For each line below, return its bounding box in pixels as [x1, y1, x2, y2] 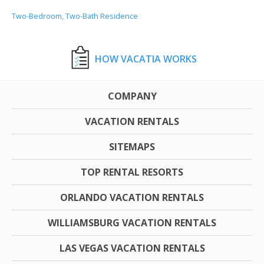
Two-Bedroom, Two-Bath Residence [12, 11, 138, 21]
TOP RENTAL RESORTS [81, 165, 183, 179]
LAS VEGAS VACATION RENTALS [59, 241, 205, 255]
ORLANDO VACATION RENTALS [60, 190, 204, 204]
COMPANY [107, 89, 157, 103]
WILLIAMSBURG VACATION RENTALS [48, 216, 216, 229]
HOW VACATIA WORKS [94, 52, 197, 65]
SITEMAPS [109, 140, 155, 153]
